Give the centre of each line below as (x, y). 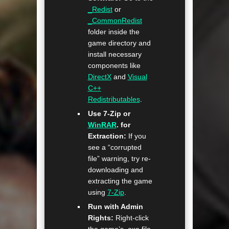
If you (136, 136)
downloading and (115, 170)
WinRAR (102, 125)
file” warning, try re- (119, 159)
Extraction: (107, 136)
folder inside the (113, 32)
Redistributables (114, 99)
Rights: (100, 218)
